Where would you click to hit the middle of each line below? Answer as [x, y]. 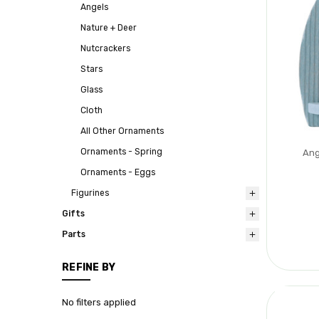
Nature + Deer [109, 28]
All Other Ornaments [122, 131]
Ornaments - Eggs [118, 173]
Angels [94, 7]
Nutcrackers [105, 49]
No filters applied [99, 302]
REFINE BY [89, 267]
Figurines [90, 193]
